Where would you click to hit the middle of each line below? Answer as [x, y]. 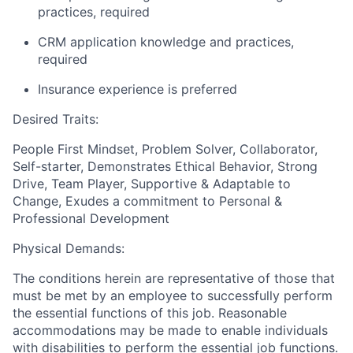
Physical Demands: [69, 249]
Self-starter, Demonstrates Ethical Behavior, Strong [165, 167]
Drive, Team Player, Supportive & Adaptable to [152, 184]
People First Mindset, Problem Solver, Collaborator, [165, 149]
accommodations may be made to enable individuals [170, 331]
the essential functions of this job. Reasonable [150, 313]
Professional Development [91, 219]
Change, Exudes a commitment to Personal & [147, 201]
